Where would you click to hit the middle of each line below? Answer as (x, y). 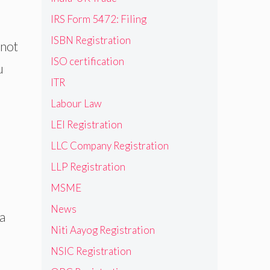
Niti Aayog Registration (102, 230)
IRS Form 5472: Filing (98, 19)
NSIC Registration (91, 251)
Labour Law (76, 103)
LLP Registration (88, 166)
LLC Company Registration (109, 145)
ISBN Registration (90, 40)
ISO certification (87, 61)
